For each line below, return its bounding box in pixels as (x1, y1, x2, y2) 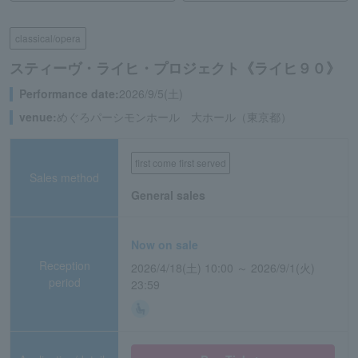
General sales (131, 187, 206, 203)
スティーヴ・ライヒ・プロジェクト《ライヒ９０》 (10, 58, 340, 78)
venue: (19, 109, 57, 125)
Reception (38, 257, 90, 273)
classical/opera (15, 31, 81, 45)
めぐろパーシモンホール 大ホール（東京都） (57, 109, 292, 125)
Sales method (30, 169, 100, 185)
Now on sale (131, 237, 199, 253)
